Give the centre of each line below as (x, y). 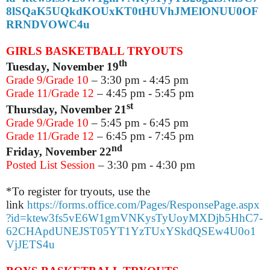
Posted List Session (51, 165)
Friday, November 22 (59, 151)
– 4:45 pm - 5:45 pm (144, 93)
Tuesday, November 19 (62, 67)
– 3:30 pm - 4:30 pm (145, 165)
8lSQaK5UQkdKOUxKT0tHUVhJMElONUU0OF (132, 11)
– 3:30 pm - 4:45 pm (139, 80)
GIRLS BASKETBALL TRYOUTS (95, 51)
